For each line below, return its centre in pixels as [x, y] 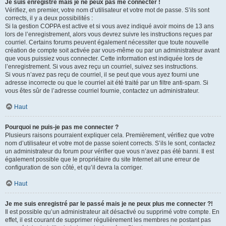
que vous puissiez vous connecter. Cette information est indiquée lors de [104, 59]
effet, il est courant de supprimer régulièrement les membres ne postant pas [108, 220]
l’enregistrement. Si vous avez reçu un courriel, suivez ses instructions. [101, 67]
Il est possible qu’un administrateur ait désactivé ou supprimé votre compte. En [112, 212]
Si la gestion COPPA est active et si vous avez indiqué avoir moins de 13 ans [109, 26]
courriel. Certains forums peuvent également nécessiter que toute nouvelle [107, 42]
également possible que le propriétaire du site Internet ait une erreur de [102, 159]
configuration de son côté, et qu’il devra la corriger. [74, 167]
